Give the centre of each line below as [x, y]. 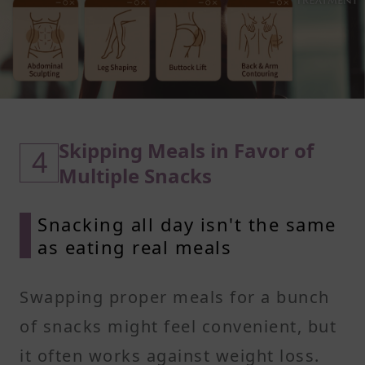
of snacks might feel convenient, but [178, 326]
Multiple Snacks [135, 175]
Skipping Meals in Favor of [186, 150]
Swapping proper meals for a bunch [175, 297]
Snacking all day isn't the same [187, 224]
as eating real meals [134, 246]
